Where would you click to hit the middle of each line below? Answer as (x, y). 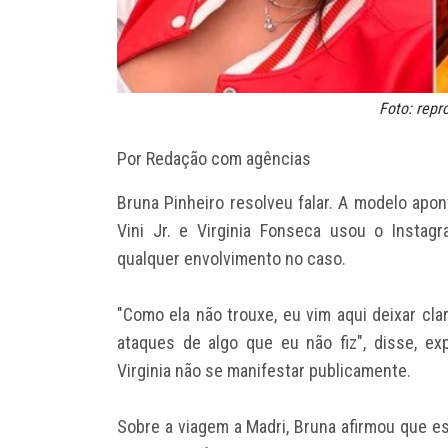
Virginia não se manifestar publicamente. (264, 370)
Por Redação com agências (214, 158)
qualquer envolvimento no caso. (231, 258)
